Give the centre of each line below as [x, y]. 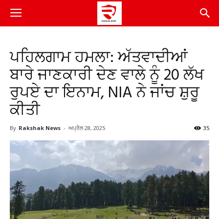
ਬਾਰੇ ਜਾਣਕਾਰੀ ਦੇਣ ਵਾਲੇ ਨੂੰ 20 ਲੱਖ [107, 76]
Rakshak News [40, 128]
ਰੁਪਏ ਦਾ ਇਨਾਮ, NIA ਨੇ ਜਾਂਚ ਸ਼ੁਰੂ [105, 93]
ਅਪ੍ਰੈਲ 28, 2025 [87, 128]
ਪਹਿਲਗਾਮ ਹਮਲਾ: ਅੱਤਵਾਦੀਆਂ [99, 58]
